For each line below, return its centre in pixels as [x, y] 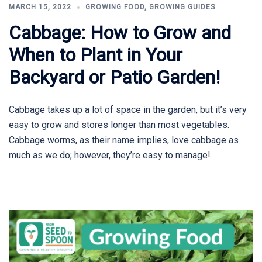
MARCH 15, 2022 [40, 7]
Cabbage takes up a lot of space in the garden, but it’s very [128, 110]
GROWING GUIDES [182, 7]
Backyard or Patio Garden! [114, 77]
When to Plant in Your [96, 55]
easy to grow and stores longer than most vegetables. [119, 125]
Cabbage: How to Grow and [120, 33]
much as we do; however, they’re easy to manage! [110, 156]
